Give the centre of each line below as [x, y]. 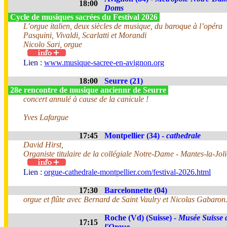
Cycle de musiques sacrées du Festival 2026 [84, 17]
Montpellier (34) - [135, 136]
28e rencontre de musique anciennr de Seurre [88, 90]
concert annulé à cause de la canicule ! [86, 99]
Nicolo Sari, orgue [53, 44]
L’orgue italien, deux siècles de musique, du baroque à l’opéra [123, 26]
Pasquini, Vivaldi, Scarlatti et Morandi [85, 35]
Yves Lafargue [46, 117]
